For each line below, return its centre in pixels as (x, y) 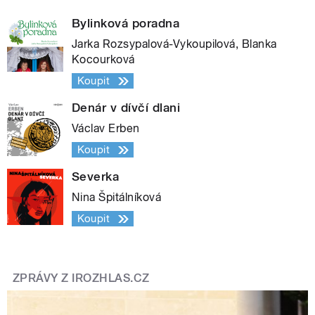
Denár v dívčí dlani (126, 108)
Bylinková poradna (126, 24)
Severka (96, 177)
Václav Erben (106, 129)
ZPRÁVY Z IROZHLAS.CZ (81, 278)
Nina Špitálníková (117, 198)
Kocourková (103, 60)
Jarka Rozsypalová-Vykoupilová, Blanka (174, 44)
